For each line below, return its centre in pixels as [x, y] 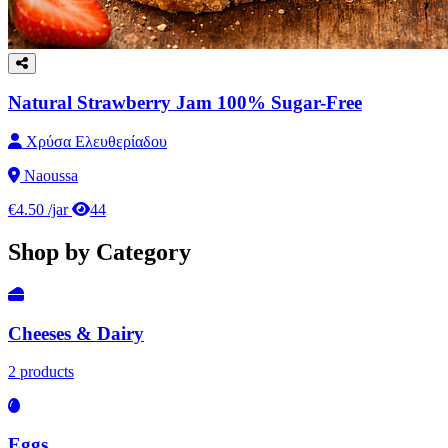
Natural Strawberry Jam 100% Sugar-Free [185, 103]
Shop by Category [99, 252]
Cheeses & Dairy [76, 333]
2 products [41, 372]
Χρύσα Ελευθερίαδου [94, 142]
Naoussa [49, 176]
